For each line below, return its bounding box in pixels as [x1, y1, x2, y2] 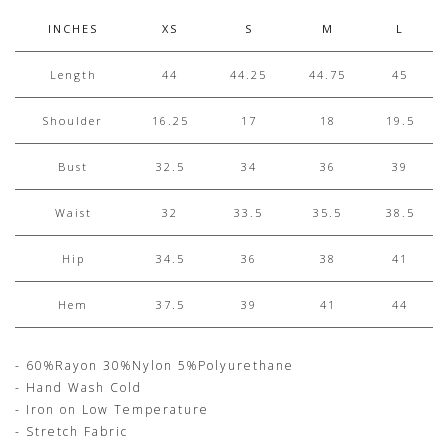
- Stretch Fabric [15, 422, 128, 440]
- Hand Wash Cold [15, 378, 142, 396]
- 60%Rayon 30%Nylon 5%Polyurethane [15, 356, 294, 374]
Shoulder [43, 112, 103, 128]
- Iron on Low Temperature [15, 400, 209, 418]
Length [49, 66, 97, 82]
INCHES [48, 20, 98, 36]
